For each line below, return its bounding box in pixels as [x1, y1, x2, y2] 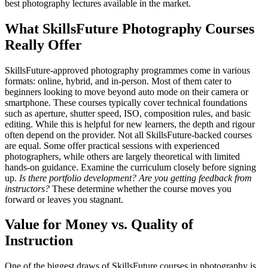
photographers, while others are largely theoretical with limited [5, 151, 240, 162]
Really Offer [5, 36, 82, 53]
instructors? [5, 183, 50, 194]
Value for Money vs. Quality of [5, 217, 193, 233]
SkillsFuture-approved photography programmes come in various [5, 65, 250, 75]
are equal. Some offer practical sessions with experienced [5, 140, 220, 151]
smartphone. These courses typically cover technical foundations [5, 97, 247, 108]
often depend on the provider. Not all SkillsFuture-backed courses [5, 129, 252, 140]
